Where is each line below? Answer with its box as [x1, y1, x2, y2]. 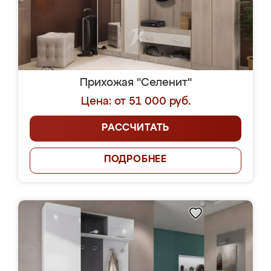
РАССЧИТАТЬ [102, 123, 169, 133]
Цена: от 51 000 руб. [80, 96, 191, 107]
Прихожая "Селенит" [79, 77, 192, 88]
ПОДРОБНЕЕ [103, 155, 168, 165]
